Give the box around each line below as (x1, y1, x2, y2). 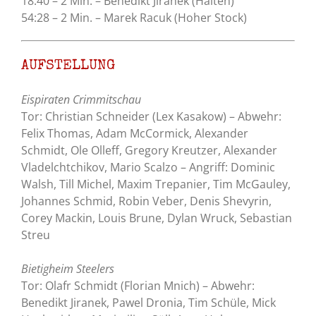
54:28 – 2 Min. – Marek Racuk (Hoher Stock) (21, 10, 247, 26)
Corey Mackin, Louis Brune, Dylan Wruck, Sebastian (21, 210, 292, 226)
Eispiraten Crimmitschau (21, 92, 141, 108)
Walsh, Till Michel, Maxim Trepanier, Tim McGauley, (21, 176, 291, 193)
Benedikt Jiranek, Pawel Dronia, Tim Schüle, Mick (21, 295, 276, 311)
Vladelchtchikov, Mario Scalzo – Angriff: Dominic (21, 159, 275, 176)
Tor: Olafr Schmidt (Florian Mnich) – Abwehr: (21, 278, 255, 294)
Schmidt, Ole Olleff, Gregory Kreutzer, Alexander (21, 142, 277, 159)
